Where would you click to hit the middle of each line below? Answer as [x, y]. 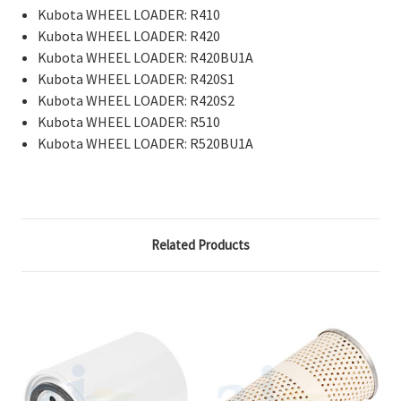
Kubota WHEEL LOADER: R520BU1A [146, 143]
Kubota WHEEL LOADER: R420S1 [137, 78]
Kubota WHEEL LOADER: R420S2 [137, 100]
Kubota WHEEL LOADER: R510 [129, 121]
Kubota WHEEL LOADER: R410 [129, 14]
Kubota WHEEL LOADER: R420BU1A [146, 57]
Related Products [200, 244]
